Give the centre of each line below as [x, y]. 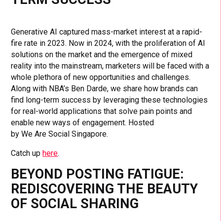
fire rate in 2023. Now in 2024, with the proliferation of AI [108, 43]
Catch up [27, 153]
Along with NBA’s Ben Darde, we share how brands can [105, 88]
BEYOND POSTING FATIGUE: [97, 174]
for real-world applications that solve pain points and [102, 111]
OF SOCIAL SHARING [75, 203]
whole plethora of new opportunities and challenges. [101, 77]
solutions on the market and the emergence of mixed [102, 54]
